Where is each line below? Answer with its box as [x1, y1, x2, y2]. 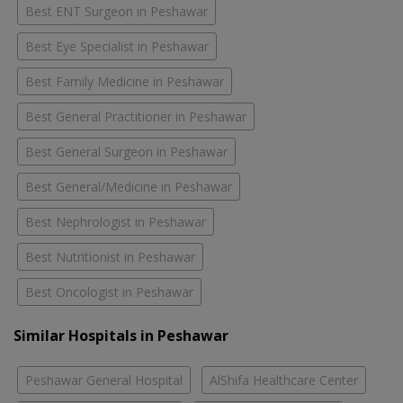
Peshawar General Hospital [25, 372, 183, 390]
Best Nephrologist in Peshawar [25, 213, 206, 231]
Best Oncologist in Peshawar [25, 283, 193, 301]
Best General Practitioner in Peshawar [25, 108, 246, 126]
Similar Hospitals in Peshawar [13, 326, 228, 346]
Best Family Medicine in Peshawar [25, 73, 224, 91]
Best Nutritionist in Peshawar [25, 248, 195, 266]
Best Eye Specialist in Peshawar [25, 38, 209, 56]
